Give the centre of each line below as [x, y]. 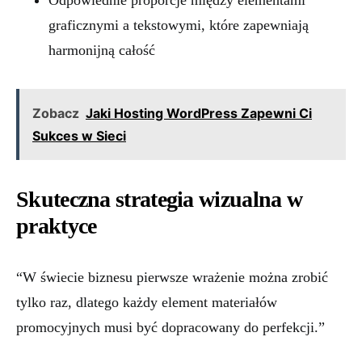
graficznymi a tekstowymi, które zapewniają [179, 25]
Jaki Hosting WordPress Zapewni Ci [199, 113]
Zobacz [56, 113]
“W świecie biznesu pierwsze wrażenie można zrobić [172, 277]
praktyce [57, 226]
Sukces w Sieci [79, 136]
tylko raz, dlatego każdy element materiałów [147, 302]
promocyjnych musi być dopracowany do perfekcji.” [170, 327]
